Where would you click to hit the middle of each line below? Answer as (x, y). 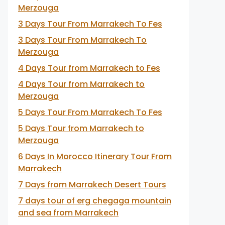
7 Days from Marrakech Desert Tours (92, 185)
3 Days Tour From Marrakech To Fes (90, 24)
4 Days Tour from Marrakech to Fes (89, 68)
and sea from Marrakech (68, 213)
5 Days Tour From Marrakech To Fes (90, 112)
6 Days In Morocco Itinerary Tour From (95, 156)
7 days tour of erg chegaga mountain (95, 201)
